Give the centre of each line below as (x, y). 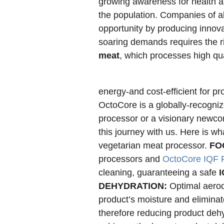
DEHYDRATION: (134, 186)
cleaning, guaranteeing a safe (159, 172)
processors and (130, 159)
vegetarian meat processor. (154, 145)
